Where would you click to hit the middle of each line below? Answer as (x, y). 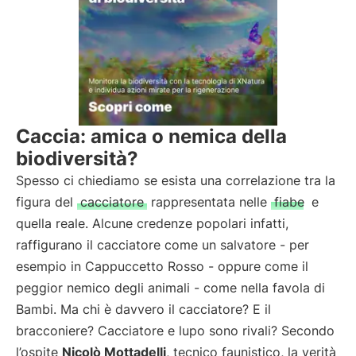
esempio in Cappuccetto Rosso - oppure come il (162, 266)
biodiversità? (77, 159)
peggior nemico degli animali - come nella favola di (170, 288)
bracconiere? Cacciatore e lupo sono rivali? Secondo (175, 331)
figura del (46, 202)
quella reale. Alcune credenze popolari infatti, (152, 223)
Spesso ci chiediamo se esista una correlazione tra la (176, 180)
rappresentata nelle (209, 202)
